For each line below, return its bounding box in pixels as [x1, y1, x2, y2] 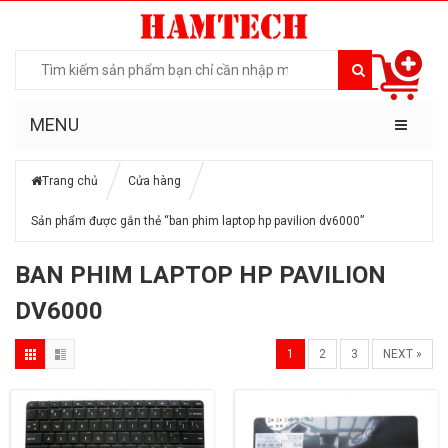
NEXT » [383, 346, 422, 361]
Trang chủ [42, 173, 98, 188]
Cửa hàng [128, 173, 181, 188]
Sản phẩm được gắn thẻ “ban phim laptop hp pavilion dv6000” [31, 213, 364, 228]
